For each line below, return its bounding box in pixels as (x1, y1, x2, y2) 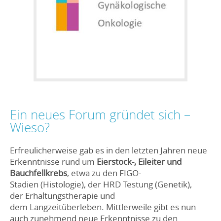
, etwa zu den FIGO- (67, 167, 141, 179)
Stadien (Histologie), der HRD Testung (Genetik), (10, 179, 192, 190)
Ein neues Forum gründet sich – (10, 106, 190, 123)
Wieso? (10, 118, 50, 136)
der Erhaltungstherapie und (10, 190, 115, 202)
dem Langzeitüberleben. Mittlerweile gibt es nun (10, 201, 196, 213)
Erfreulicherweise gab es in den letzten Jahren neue (10, 145, 207, 156)
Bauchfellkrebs (10, 167, 67, 179)
